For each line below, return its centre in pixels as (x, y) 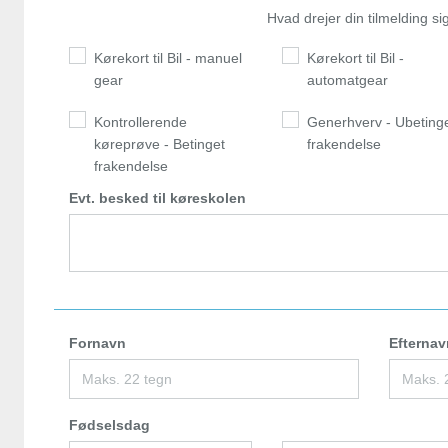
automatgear (348, 80)
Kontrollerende (140, 122)
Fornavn (97, 343)
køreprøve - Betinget (159, 144)
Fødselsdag (109, 425)
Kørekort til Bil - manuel (168, 58)
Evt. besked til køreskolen (157, 198)
